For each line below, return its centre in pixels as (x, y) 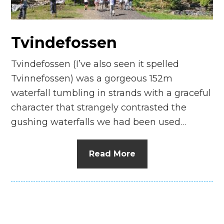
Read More (112, 153)
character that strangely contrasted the (99, 107)
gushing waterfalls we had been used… (99, 122)
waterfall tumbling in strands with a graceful (111, 93)
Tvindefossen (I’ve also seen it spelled (95, 64)
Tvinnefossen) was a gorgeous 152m (92, 78)
